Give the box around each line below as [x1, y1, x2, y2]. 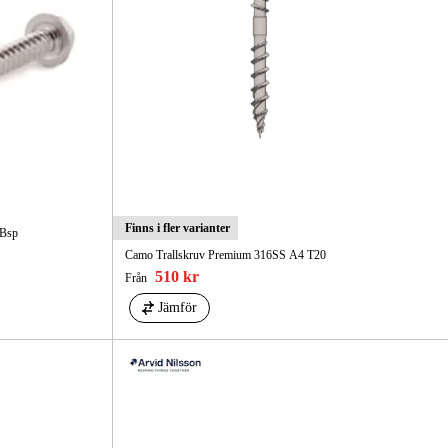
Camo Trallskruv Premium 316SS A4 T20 [124, 248, 326, 263]
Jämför [157, 300, 197, 316]
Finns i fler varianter [124, 221, 230, 236]
